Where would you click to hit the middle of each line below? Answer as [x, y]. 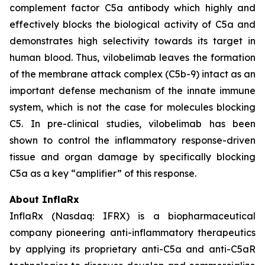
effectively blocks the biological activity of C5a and [132, 24]
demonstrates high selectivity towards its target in [132, 41]
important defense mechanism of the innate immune [132, 91]
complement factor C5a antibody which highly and [132, 8]
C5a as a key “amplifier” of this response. [103, 173]
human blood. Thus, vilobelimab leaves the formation [132, 57]
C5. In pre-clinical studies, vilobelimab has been [132, 124]
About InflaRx [44, 199]
